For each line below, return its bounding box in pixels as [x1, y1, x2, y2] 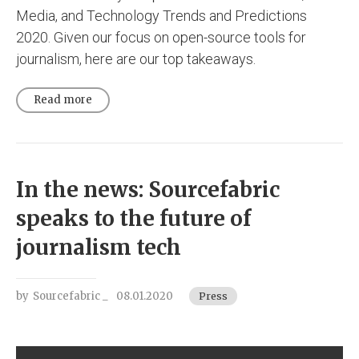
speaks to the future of [16, 204, 251, 232]
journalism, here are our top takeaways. [16, 50, 256, 67]
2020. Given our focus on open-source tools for [16, 28, 306, 46]
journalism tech [16, 233, 181, 260]
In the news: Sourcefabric [16, 175, 280, 203]
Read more [34, 92, 92, 107]
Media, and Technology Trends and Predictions [16, 6, 307, 24]
